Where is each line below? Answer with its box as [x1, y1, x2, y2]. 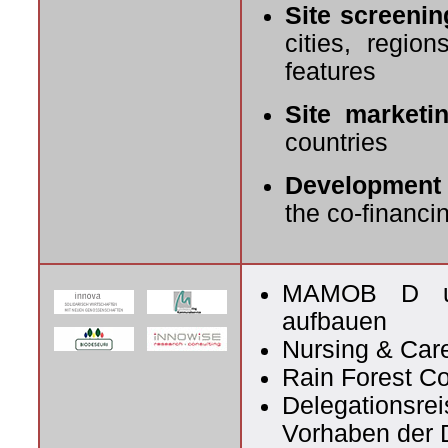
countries [285, 128, 388, 156]
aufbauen [282, 307, 387, 335]
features [285, 57, 376, 85]
